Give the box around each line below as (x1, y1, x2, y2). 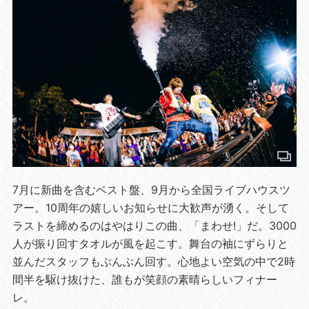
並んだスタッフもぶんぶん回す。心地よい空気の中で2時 (12, 254, 295, 268)
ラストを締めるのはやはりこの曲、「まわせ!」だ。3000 (12, 218, 297, 232)
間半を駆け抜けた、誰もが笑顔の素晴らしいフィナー (12, 272, 277, 286)
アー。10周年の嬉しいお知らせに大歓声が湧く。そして (12, 200, 289, 215)
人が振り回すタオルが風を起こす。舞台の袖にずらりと (12, 236, 288, 250)
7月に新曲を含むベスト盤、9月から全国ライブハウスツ (12, 182, 290, 197)
